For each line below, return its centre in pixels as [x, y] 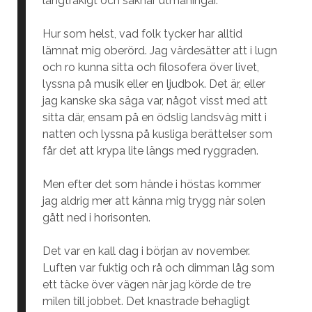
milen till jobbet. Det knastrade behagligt [146, 301]
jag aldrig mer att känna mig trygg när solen [154, 201]
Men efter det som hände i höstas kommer [151, 184]
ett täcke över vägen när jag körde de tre [146, 284]
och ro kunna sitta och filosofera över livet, [150, 67]
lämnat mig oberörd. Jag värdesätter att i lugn [159, 50]
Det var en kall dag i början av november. [146, 251]
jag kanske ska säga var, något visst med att [155, 101]
